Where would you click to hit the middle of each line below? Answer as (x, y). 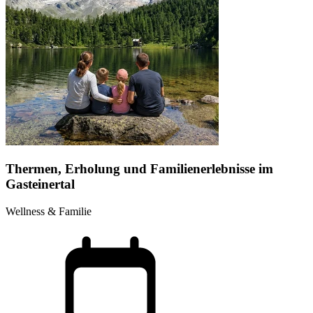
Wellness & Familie (49, 211)
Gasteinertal (40, 184)
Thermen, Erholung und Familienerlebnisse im (139, 168)
